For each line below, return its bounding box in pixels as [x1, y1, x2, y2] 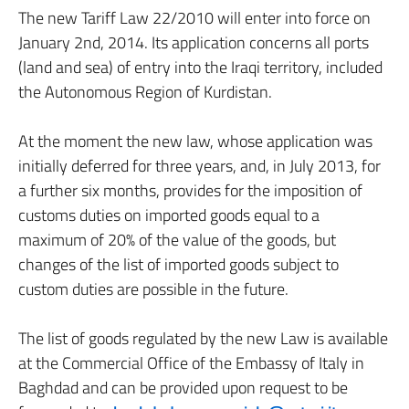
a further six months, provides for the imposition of [18, 178, 362, 203]
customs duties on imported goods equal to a [18, 203, 320, 227]
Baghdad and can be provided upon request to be [18, 375, 348, 400]
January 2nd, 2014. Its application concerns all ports [18, 30, 369, 55]
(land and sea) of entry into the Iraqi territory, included [18, 55, 383, 79]
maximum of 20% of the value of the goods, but [18, 227, 336, 252]
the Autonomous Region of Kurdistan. [18, 79, 272, 104]
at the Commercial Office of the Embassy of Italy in [18, 351, 364, 375]
